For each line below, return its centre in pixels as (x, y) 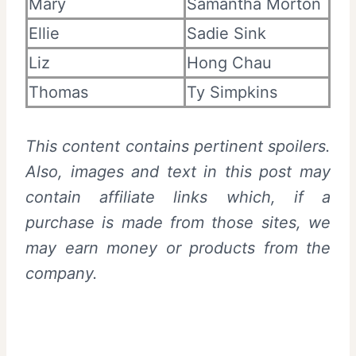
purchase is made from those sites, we (178, 222)
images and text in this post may (201, 171)
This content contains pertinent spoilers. (178, 146)
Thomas (58, 92)
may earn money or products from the (178, 248)
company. (62, 273)
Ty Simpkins (232, 92)
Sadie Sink (226, 33)
